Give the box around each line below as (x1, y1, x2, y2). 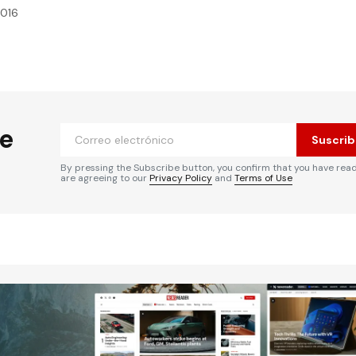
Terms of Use (234, 172, 292, 185)
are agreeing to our (60, 172, 149, 185)
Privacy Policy (149, 172, 212, 185)
